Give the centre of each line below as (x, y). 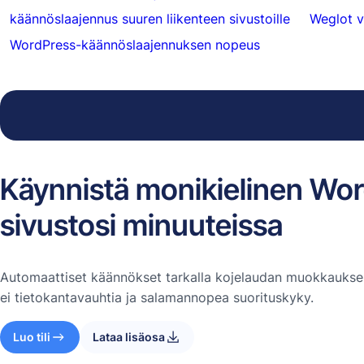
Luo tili (32, 337)
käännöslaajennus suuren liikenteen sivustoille (150, 19)
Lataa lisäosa (129, 337)
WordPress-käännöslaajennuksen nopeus (135, 45)
